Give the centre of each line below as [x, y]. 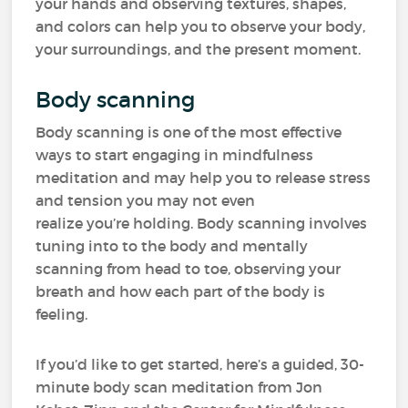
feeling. [66, 314]
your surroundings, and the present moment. [200, 49]
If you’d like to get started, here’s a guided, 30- [200, 364]
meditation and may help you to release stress [204, 178]
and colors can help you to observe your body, [201, 26]
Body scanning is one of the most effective [189, 132]
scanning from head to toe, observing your [189, 269]
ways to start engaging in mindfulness [175, 155]
